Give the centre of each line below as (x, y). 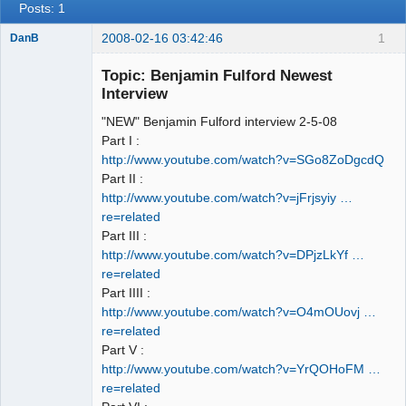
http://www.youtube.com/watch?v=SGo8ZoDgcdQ (243, 160)
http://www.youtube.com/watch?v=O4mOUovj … (239, 312)
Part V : (123, 350)
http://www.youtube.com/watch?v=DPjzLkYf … (233, 255)
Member (30, 54)
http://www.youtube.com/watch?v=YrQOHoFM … (241, 369)
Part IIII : (126, 293)
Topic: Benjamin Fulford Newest (217, 76)
